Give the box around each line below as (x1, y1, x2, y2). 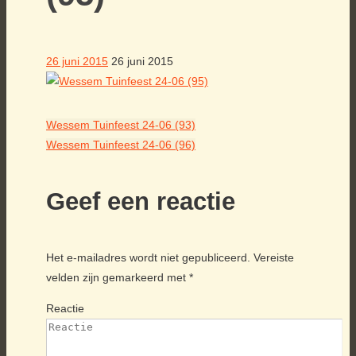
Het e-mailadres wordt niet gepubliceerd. (46, 250, 250, 264)
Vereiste (253, 250, 294, 264)
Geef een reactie (46, 187, 235, 215)
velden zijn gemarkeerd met (46, 270, 189, 284)
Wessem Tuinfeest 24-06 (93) (46, 118, 195, 131)
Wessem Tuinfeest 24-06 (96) (46, 137, 195, 151)
